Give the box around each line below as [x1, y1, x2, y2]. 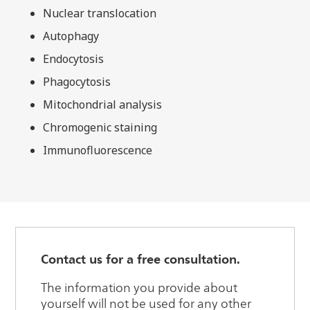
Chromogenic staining [43, 119, 158, 135]
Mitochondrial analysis [43, 96, 163, 112]
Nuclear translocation [43, 5, 157, 21]
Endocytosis [43, 51, 104, 66]
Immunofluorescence [43, 142, 153, 158]
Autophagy [43, 28, 100, 44]
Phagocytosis [43, 73, 111, 89]
